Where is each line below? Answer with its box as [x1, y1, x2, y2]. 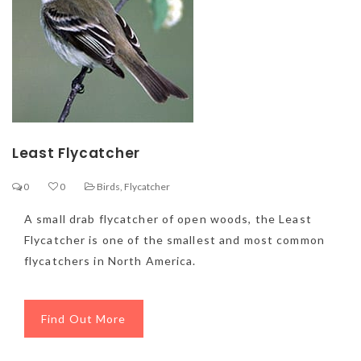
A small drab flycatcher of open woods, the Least [24, 212, 312, 226]
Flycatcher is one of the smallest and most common [24, 233, 325, 247]
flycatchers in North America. [24, 254, 197, 268]
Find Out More [41, 312, 127, 326]
